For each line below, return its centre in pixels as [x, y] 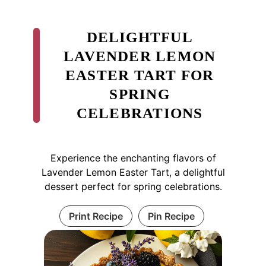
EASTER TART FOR [140, 75]
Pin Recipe [171, 216]
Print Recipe [96, 216]
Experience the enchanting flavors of [133, 158]
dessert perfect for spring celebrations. [133, 186]
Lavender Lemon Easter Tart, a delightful [133, 172]
